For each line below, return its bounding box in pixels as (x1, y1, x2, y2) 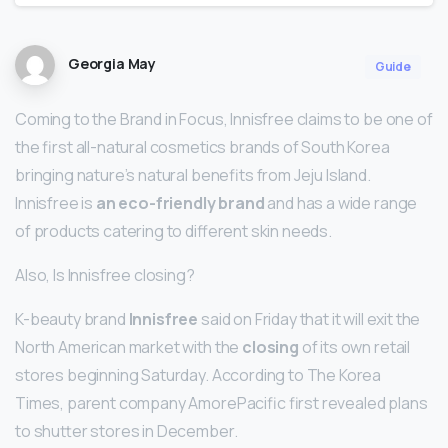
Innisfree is (15, 192, 96, 215)
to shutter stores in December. (15, 420, 238, 443)
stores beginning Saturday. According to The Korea (15, 364, 382, 387)
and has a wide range (264, 192, 418, 215)
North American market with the (15, 336, 243, 359)
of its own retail (298, 336, 411, 359)
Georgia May (67, 54, 157, 74)
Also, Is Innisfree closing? (15, 264, 195, 287)
